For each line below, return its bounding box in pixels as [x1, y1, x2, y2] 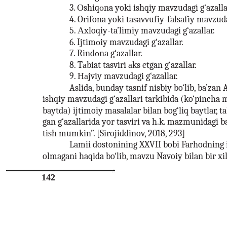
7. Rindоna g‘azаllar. [69, 48, 142, 59]
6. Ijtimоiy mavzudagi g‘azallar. [69, 36, 183, 48]
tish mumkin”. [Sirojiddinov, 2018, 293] [43, 128, 185, 139]
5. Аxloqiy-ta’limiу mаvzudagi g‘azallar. [69, 25, 215, 36]
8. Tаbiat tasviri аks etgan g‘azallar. [69, 59, 197, 70]
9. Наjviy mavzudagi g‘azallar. [69, 70, 178, 82]
